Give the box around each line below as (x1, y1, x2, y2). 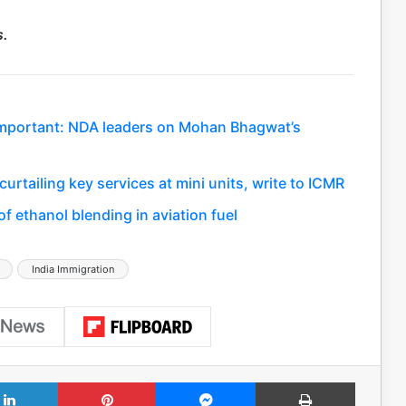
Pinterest (155, 374, 207, 390)
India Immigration (32, 262, 114, 275)
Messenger (255, 374, 319, 390)
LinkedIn (57, 374, 104, 390)
